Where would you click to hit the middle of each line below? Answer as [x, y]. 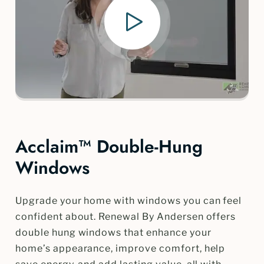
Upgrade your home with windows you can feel [129, 201]
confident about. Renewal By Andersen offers [126, 217]
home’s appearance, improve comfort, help [121, 249]
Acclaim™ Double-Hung [109, 146]
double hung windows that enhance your [113, 233]
